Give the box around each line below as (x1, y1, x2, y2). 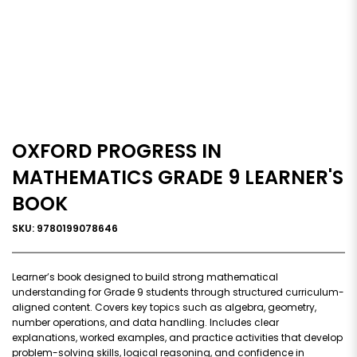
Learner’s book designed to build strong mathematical (12, 269, 278, 284)
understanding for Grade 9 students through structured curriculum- (12, 284, 344, 299)
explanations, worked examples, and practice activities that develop (12, 330, 343, 344)
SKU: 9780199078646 (12, 221, 118, 235)
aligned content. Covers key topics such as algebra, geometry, (12, 300, 316, 314)
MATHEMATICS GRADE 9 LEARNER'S (12, 163, 343, 190)
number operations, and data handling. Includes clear (12, 315, 279, 329)
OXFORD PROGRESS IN (12, 137, 222, 164)
